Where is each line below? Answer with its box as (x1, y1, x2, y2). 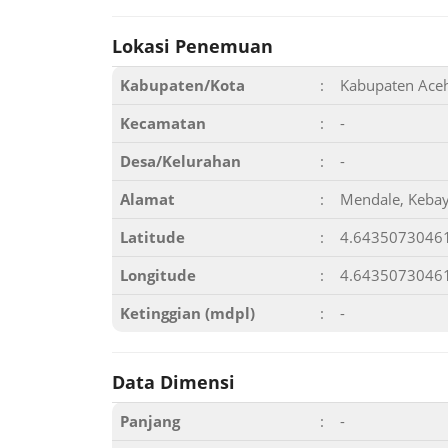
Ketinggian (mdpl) (120, 303, 255, 323)
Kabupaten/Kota (120, 75, 245, 95)
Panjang (120, 411, 180, 431)
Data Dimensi (112, 370, 235, 394)
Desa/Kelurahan (120, 151, 241, 171)
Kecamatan (120, 113, 206, 133)
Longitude (120, 265, 196, 285)
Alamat (120, 189, 175, 209)
